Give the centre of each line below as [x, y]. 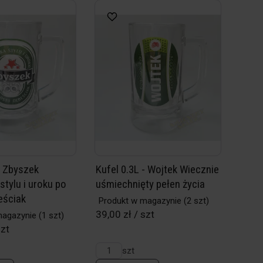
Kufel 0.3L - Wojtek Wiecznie [158, 169]
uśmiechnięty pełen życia [151, 184]
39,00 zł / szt [125, 214]
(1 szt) [50, 215]
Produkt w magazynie [140, 201]
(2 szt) [195, 201]
